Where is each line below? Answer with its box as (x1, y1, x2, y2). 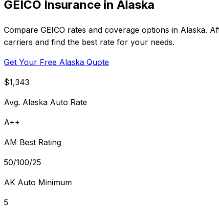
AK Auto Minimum (4, 177, 72, 187)
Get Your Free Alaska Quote (4, 57, 109, 67)
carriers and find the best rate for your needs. (4, 37, 175, 47)
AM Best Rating (4, 137, 61, 147)
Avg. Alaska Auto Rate (4, 97, 87, 107)
